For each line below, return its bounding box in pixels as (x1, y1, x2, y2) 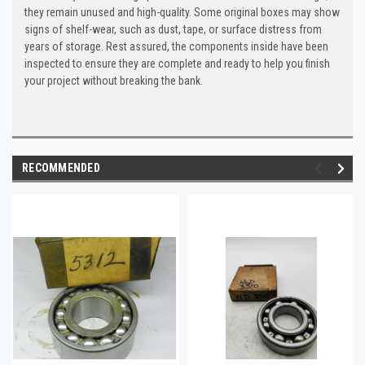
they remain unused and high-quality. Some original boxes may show (24, 5, 340, 19)
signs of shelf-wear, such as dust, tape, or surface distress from (24, 22, 322, 36)
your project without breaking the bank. (24, 73, 203, 87)
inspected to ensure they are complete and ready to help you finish (24, 56, 330, 70)
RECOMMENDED (22, 161, 100, 174)
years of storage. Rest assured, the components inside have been (24, 39, 328, 53)
